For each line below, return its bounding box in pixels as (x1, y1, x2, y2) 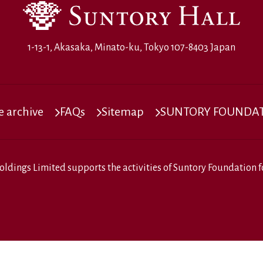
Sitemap (102, 105, 144, 118)
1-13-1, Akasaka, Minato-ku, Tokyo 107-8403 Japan (28, 42, 235, 53)
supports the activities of (68, 163, 173, 173)
